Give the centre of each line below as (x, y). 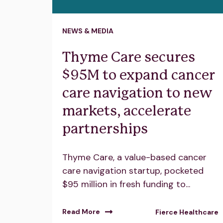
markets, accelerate (127, 111)
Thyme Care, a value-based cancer (134, 158)
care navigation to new (137, 93)
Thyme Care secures (129, 57)
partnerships (105, 129)
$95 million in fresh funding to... (126, 184)
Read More (81, 212)
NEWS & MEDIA (88, 31)
